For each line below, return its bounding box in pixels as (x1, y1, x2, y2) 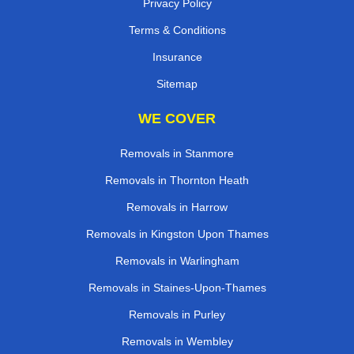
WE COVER (138, 111, 216, 127)
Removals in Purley (129, 308, 225, 322)
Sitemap (156, 77, 198, 91)
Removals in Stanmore (120, 147, 234, 160)
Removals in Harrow (126, 201, 228, 214)
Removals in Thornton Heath (105, 174, 249, 187)
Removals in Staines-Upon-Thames (88, 281, 266, 295)
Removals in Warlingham (115, 254, 239, 268)
